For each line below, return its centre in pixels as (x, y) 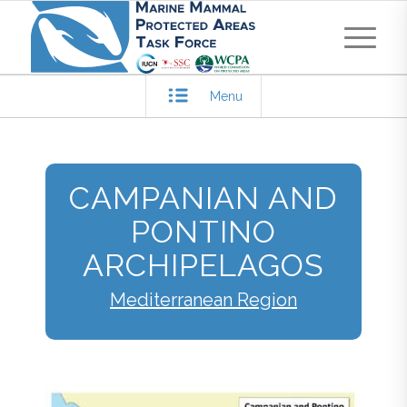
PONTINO (203, 232)
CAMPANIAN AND (203, 198)
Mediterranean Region (203, 299)
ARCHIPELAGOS (203, 265)
